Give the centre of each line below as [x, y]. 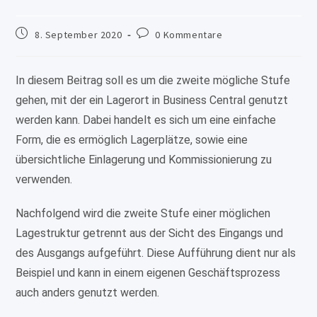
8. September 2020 [79, 35]
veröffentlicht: [49, 46]
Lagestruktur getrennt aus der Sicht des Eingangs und [150, 234]
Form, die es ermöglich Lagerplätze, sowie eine [132, 140]
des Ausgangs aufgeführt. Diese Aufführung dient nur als [156, 253]
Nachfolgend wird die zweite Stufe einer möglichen [143, 214]
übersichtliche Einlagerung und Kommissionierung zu [144, 160]
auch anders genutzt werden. [88, 293]
